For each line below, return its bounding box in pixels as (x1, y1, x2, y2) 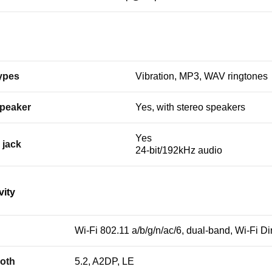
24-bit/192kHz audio (135, 145, 222, 155)
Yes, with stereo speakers (135, 102, 245, 112)
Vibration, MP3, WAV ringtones (135, 71, 268, 81)
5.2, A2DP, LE (75, 256, 134, 267)
